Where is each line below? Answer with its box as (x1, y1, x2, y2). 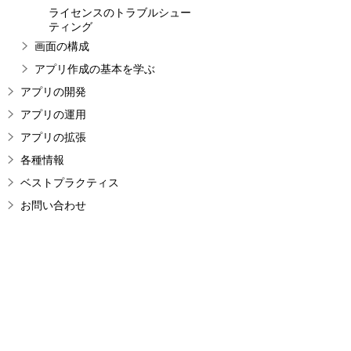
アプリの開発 (20, 84, 86, 99)
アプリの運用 (20, 107, 86, 121)
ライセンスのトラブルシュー (49, 5, 191, 20)
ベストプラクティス (20, 175, 119, 190)
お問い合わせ (20, 197, 86, 212)
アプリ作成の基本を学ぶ (34, 61, 155, 76)
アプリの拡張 (20, 129, 86, 144)
